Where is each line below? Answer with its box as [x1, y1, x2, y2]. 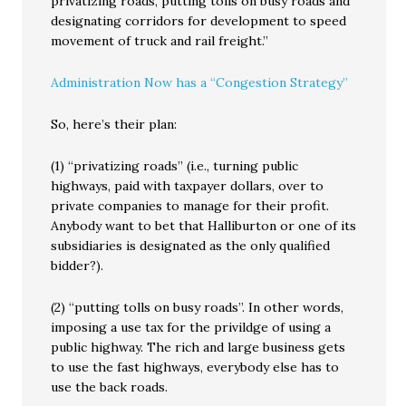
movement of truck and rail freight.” [51, 33, 269, 49]
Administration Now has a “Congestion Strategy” [51, 74, 349, 91]
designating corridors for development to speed [51, 13, 347, 29]
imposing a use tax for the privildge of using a [51, 319, 332, 335]
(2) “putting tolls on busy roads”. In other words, [51, 299, 344, 315]
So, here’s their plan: [51, 116, 178, 132]
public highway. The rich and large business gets [51, 339, 346, 355]
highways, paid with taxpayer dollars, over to [51, 178, 324, 194]
